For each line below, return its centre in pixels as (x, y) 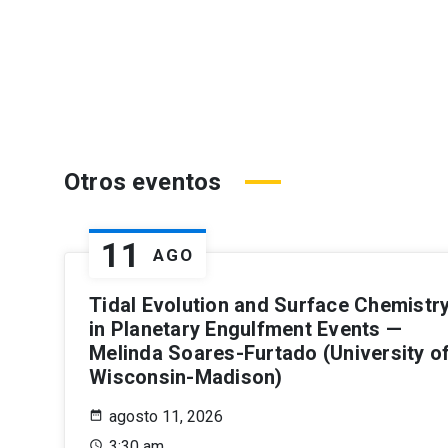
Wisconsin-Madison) (186, 376)
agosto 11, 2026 (166, 416)
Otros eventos (143, 181)
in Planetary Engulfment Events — (245, 328)
